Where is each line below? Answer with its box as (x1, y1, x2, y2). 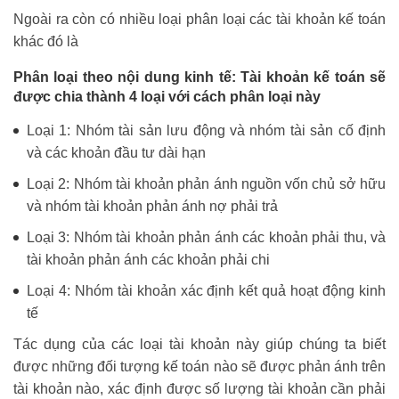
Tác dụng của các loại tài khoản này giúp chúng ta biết (13, 336, 386, 352)
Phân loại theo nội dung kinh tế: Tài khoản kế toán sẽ (13, 69, 386, 85)
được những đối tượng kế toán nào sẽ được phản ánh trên (13, 358, 386, 374)
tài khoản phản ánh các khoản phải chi (27, 251, 270, 267)
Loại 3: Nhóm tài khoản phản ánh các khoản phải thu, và (27, 229, 386, 245)
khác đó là (13, 33, 78, 49)
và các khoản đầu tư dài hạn (27, 144, 209, 160)
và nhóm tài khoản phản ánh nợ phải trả (27, 198, 278, 214)
